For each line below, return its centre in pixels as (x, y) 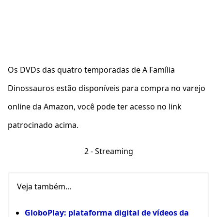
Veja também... (44, 186)
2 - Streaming (108, 151)
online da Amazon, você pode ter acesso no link (95, 107)
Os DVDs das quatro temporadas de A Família (91, 70)
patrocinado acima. (44, 125)
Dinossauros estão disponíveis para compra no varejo (107, 88)
